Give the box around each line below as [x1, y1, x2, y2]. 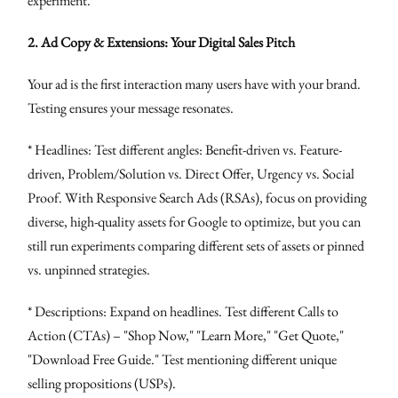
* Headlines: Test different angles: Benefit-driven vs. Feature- [28, 139, 343, 159]
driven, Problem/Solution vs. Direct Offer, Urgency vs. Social [28, 163, 355, 183]
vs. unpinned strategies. [28, 259, 151, 279]
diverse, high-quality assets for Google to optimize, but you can [28, 211, 362, 231]
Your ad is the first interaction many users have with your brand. [28, 74, 362, 93]
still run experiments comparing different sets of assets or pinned [28, 235, 365, 255]
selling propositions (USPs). [28, 373, 177, 393]
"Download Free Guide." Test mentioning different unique [28, 349, 338, 369]
